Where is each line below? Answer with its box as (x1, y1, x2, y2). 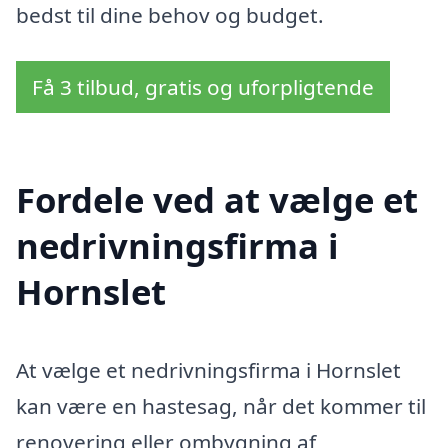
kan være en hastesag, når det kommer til (16, 392, 426, 421)
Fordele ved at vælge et (16, 176, 418, 224)
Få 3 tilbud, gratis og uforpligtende (32, 72, 374, 101)
